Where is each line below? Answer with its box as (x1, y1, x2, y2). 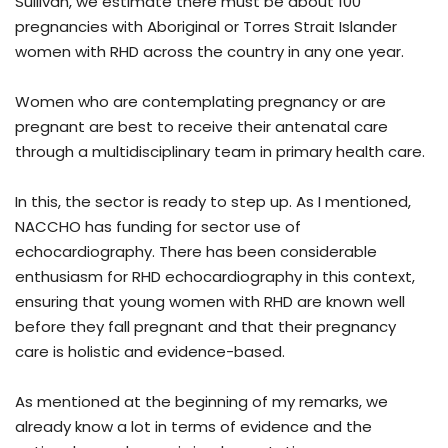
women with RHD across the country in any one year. (15, 41, 404, 63)
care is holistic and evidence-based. (15, 341, 285, 363)
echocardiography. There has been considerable (15, 241, 377, 263)
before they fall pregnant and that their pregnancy (15, 316, 396, 338)
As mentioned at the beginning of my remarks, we (15, 391, 388, 413)
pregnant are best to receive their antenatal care (15, 116, 388, 138)
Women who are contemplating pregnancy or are (15, 91, 386, 113)
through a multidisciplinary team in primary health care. (15, 141, 425, 163)
